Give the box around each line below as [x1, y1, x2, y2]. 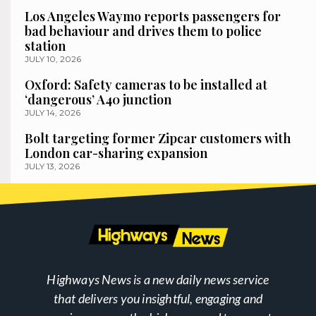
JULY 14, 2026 [25, 107, 80, 119]
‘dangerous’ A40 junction [25, 91, 171, 109]
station [25, 37, 66, 55]
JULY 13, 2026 [25, 161, 80, 172]
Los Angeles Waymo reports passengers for [25, 8, 281, 25]
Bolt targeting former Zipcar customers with [25, 130, 291, 147]
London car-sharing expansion [25, 145, 207, 162]
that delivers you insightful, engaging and [53, 291, 263, 307]
